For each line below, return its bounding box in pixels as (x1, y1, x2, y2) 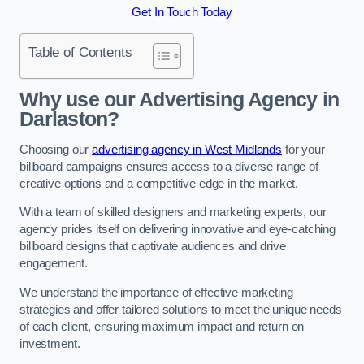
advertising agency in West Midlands (92, 142, 283, 156)
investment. (19, 336, 84, 350)
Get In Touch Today (132, 6, 232, 19)
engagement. (19, 257, 91, 271)
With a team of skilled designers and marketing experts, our (19, 206, 327, 219)
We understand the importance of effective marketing (19, 285, 293, 299)
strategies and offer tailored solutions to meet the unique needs (19, 302, 342, 316)
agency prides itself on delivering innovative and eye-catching (19, 223, 336, 236)
